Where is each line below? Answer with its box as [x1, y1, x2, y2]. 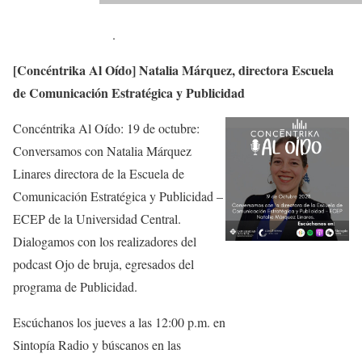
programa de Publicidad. [13, 278, 137, 296]
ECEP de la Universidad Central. [13, 210, 181, 228]
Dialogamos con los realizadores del [13, 233, 196, 250]
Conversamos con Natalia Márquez [13, 142, 192, 160]
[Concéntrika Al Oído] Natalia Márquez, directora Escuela [13, 61, 334, 80]
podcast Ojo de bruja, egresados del [13, 255, 194, 273]
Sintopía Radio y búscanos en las [13, 336, 181, 354]
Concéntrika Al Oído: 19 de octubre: [13, 120, 200, 137]
